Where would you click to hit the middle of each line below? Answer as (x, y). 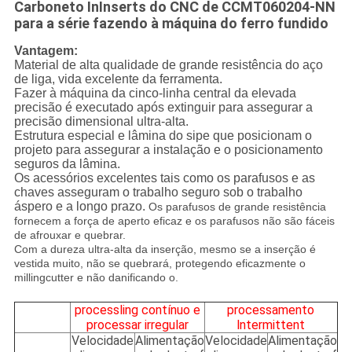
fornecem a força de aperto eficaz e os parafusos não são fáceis (174, 221)
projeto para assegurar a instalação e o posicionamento (168, 150)
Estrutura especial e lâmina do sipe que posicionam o (163, 136)
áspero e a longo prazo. (81, 207)
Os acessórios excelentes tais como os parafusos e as (164, 178)
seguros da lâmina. (67, 164)
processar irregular (137, 325)
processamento (271, 310)
